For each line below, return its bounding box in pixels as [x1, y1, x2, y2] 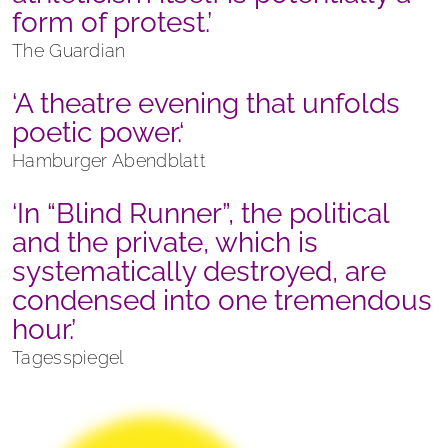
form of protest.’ [12, 6, 212, 40]
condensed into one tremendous [12, 284, 432, 318]
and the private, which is [12, 226, 318, 260]
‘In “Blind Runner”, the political [12, 197, 389, 231]
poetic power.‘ [12, 116, 184, 150]
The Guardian [12, 40, 126, 62]
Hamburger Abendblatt [12, 150, 206, 172]
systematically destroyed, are [12, 255, 386, 289]
